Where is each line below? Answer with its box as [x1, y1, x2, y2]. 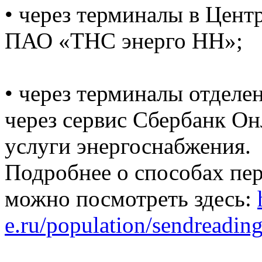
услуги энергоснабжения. [5, 133, 251, 159]
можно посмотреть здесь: [5, 186, 257, 212]
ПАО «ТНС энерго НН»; [5, 28, 243, 54]
